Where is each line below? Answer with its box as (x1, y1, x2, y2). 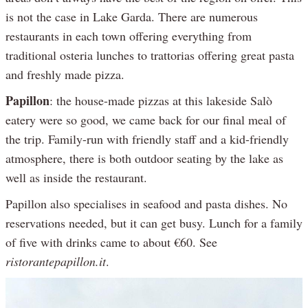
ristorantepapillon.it (5, 252, 106, 269)
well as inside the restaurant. (5, 168, 147, 186)
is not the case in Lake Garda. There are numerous (5, 8, 258, 25)
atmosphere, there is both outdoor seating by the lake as (5, 149, 283, 166)
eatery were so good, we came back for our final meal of (5, 111, 286, 128)
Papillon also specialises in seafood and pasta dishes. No (5, 195, 287, 212)
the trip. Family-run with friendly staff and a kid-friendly (5, 130, 289, 147)
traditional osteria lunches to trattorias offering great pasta (5, 46, 294, 63)
